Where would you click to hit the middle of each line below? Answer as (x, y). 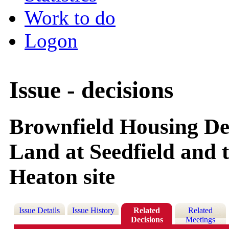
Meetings (201, 220)
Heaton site (62, 177)
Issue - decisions (91, 90)
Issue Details (40, 211)
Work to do (70, 18)
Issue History (93, 211)
